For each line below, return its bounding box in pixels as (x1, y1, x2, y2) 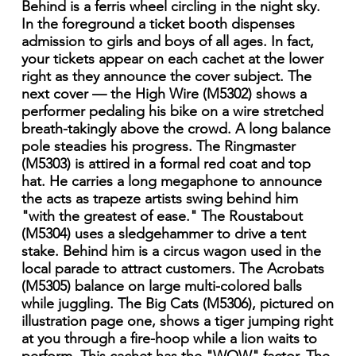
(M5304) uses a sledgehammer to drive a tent (21, 225, 306, 243)
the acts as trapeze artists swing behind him (21, 190, 298, 208)
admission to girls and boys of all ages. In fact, (21, 33, 314, 51)
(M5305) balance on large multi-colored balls (21, 277, 302, 296)
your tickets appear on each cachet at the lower (21, 50, 323, 68)
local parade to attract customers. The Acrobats (21, 260, 324, 278)
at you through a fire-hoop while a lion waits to (21, 330, 317, 348)
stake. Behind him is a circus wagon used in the (21, 242, 321, 261)
